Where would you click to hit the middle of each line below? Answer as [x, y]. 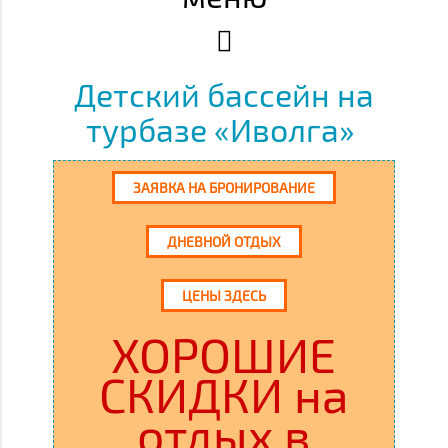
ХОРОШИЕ [224, 353]
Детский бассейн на [223, 93]
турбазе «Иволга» [223, 128]
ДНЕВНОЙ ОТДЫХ [223, 241]
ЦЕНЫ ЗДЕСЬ [223, 295]
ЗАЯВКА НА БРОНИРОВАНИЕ [223, 187]
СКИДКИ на [223, 393]
